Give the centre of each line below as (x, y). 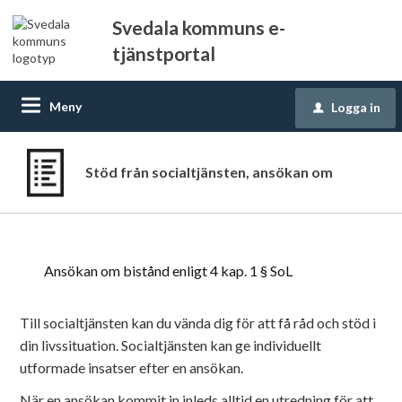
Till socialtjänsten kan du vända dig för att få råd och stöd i (198, 323)
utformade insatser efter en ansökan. (132, 367)
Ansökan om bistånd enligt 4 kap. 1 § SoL (169, 271)
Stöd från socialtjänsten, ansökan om (210, 172)
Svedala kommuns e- (199, 27)
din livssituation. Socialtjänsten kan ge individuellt (171, 345)
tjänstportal (164, 53)
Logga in (356, 107)
